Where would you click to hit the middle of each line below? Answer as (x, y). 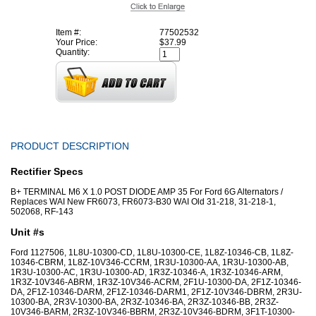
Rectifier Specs (47, 171)
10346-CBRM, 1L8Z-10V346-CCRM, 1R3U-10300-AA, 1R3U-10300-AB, (150, 263)
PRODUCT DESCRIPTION (70, 146)
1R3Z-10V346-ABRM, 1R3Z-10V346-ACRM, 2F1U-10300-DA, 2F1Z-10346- (156, 282)
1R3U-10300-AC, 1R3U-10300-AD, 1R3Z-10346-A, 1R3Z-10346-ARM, (147, 273)
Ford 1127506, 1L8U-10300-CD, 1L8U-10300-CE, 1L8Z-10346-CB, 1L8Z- (152, 253)
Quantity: (73, 52)
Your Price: (77, 42)
